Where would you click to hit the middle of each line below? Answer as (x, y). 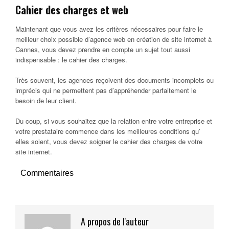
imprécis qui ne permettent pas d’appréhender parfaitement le (106, 90)
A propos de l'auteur (115, 221)
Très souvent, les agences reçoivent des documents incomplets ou (114, 80)
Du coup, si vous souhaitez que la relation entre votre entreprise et (114, 121)
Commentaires (47, 173)
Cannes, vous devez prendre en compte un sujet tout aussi (103, 49)
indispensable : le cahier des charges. (71, 59)
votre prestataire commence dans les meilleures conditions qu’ (108, 131)
